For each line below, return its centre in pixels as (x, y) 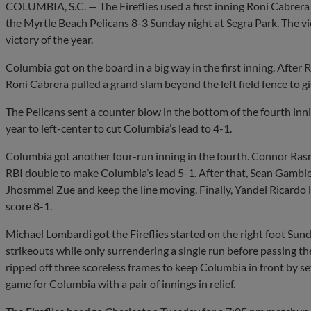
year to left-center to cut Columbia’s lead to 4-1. (119, 128)
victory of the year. (49, 39)
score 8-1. (29, 205)
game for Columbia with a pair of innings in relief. (120, 283)
